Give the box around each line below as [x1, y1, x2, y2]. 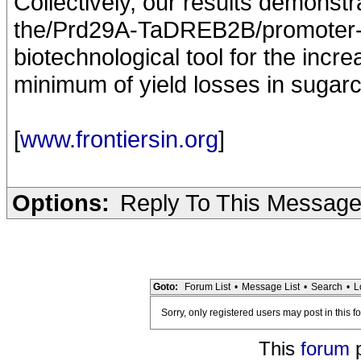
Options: [12, 189, 110, 216]
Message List [242, 281, 300, 293]
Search [311, 281, 342, 293]
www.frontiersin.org [20, 126, 218, 152]
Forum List [185, 281, 230, 293]
